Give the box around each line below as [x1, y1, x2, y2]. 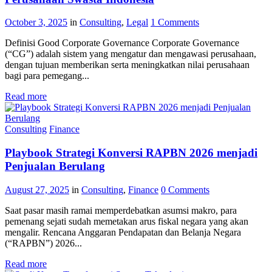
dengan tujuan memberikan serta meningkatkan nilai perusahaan [5, 59, 250, 70]
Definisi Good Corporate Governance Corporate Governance [5, 38, 239, 49]
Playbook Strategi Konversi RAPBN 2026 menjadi [5, 146, 257, 160]
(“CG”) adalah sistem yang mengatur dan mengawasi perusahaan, [5, 49, 256, 59]
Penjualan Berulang [5, 160, 105, 173]
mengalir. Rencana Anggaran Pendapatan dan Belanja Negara [5, 226, 241, 237]
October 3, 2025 [5, 17, 67, 28]
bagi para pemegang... [5, 70, 89, 81]
